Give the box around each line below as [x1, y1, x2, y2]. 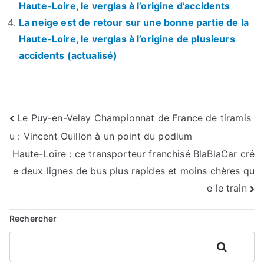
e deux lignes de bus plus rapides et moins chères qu [12, 165, 255, 177]
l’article [9, 157, 74, 180]
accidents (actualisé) [19, 49, 118, 61]
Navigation [9, 108, 106, 132]
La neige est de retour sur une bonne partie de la [19, 16, 249, 28]
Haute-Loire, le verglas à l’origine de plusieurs [19, 32, 235, 45]
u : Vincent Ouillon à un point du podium [9, 130, 193, 142]
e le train [207, 182, 247, 194]
